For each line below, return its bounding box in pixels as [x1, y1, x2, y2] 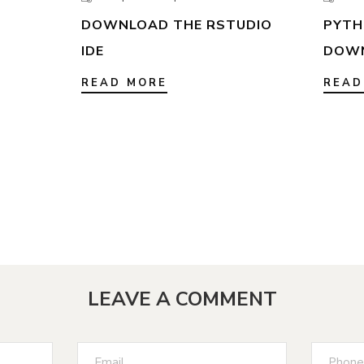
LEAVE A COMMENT [87, 286, 277, 313]
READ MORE [80, 76, 167, 91]
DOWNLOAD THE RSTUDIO [80, 16, 272, 35]
